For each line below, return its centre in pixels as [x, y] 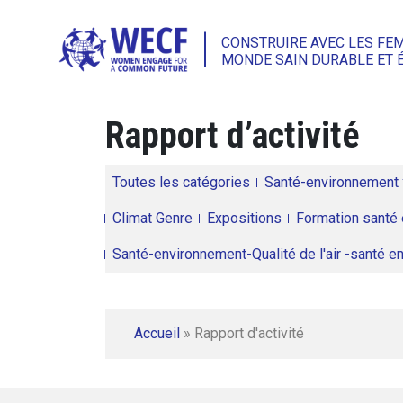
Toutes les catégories [181, 182]
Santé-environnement [331, 182]
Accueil [157, 333]
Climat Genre [152, 218]
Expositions [244, 218]
